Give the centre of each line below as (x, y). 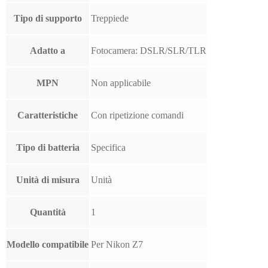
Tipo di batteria (48, 148)
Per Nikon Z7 (117, 245)
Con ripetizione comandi (137, 115)
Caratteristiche (48, 115)
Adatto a (48, 51)
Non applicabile (121, 83)
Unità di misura (48, 180)
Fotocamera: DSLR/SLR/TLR (149, 51)
